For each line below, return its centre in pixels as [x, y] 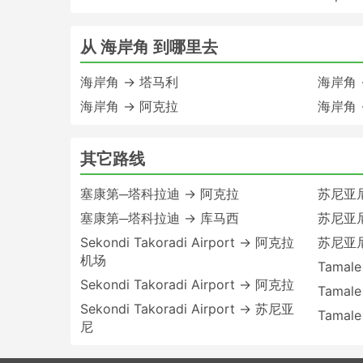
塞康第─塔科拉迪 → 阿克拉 [160, 193]
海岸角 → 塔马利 [129, 81]
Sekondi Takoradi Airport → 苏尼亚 [187, 308]
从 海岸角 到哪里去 [149, 47]
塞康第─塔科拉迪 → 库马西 [160, 218]
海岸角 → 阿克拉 [129, 106]
